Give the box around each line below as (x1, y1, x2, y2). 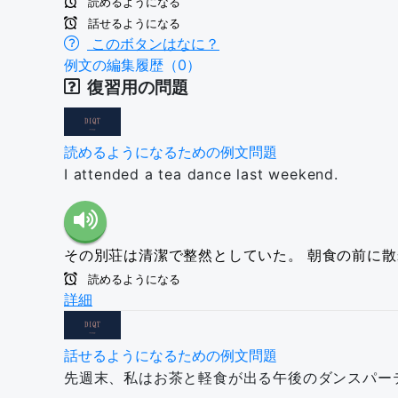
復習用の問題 (87, 77, 188, 98)
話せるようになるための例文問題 (64, 346, 277, 364)
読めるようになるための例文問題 (64, 143, 277, 161)
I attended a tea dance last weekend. (64, 165, 338, 183)
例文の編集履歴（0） (64, 56, 201, 74)
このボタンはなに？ (87, 35, 219, 52)
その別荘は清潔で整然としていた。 (64, 248, 303, 263)
